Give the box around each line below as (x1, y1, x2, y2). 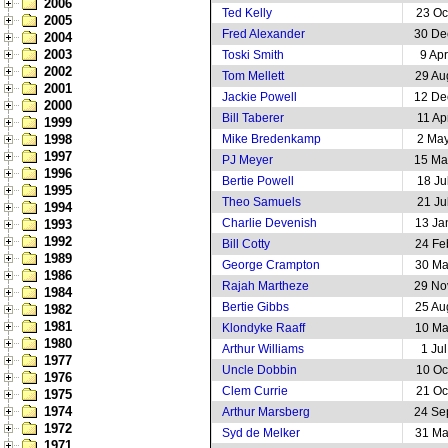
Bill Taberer (222, 111, 284, 125)
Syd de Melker (222, 426, 300, 440)
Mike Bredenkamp (222, 132, 321, 146)
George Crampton (222, 258, 320, 272)
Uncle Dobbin (222, 363, 297, 377)
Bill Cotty (222, 237, 270, 251)
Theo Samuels (222, 195, 301, 209)
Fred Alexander (222, 27, 305, 41)
